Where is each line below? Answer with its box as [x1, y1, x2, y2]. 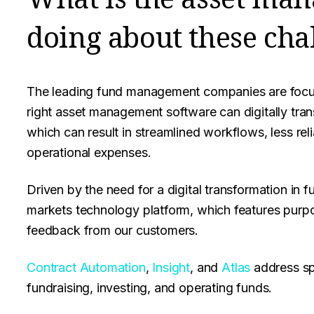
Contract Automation [27, 260, 146, 275]
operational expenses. [27, 145, 151, 160]
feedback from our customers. [27, 223, 199, 238]
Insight [152, 260, 191, 275]
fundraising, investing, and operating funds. [27, 280, 273, 295]
